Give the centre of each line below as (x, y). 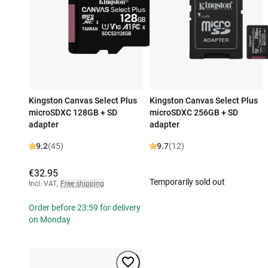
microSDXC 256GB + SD (194, 113)
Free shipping (82, 184)
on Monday (50, 220)
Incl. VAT (43, 184)
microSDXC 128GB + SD (73, 113)
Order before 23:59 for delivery (85, 208)
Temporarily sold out (187, 182)
